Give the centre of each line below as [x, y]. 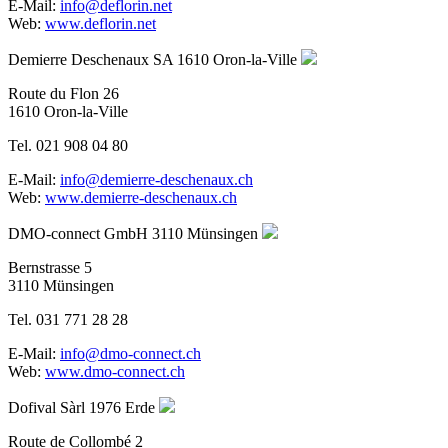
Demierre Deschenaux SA [90, 59]
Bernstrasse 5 [50, 267]
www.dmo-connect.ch [115, 371]
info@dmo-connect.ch [130, 353]
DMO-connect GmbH [78, 233]
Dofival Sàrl [46, 407]
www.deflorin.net [100, 23]
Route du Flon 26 [63, 93]
